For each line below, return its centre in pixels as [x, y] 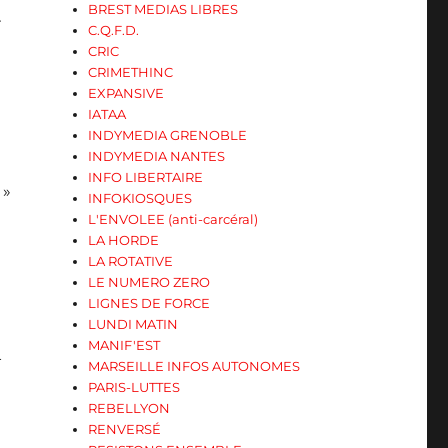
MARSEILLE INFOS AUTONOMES [194, 366]
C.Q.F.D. [114, 30]
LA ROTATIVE [131, 261]
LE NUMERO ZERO [149, 282]
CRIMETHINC [131, 72]
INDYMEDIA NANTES [157, 156]
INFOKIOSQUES [140, 198]
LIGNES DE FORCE [149, 303]
